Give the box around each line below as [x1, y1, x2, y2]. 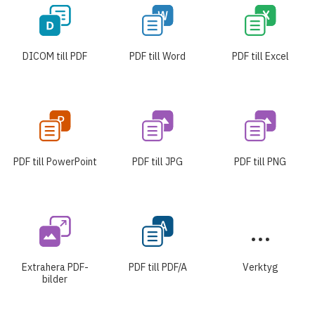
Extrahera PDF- [21, 260, 89, 274]
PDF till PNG [234, 155, 286, 168]
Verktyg [242, 260, 278, 274]
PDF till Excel [231, 49, 289, 63]
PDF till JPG [132, 155, 183, 168]
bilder [42, 272, 67, 285]
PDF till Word [129, 49, 186, 63]
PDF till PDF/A [128, 260, 187, 274]
